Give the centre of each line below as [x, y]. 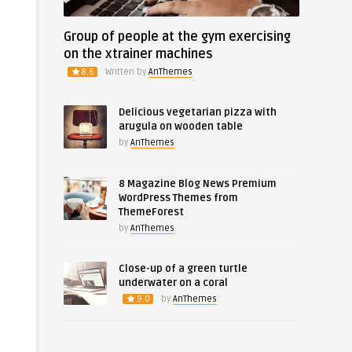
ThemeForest [151, 212]
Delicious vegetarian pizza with [198, 112]
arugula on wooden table [181, 126]
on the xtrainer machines [138, 54]
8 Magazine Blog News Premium [198, 184]
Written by [127, 72]
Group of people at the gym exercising [177, 37]
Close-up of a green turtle [183, 269]
